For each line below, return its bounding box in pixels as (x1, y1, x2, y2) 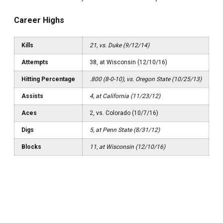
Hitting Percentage (21, 75, 75, 83)
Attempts (21, 58, 48, 66)
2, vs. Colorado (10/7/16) (90, 109, 158, 116)
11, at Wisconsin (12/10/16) (90, 143, 165, 150)
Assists (21, 92, 43, 100)
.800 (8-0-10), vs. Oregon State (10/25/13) (90, 75, 202, 83)
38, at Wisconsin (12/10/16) (90, 58, 167, 66)
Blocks (21, 143, 41, 150)
